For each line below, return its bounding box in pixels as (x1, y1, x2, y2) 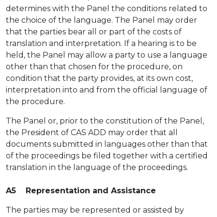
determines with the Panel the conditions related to (6, 4, 207, 13)
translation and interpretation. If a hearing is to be (6, 39, 197, 48)
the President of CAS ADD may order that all (6, 128, 178, 137)
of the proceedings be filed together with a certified (6, 151, 208, 160)
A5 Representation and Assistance (6, 186, 156, 195)
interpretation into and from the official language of (6, 85, 207, 94)
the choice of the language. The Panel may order (6, 15, 197, 25)
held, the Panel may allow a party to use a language (6, 50, 207, 60)
